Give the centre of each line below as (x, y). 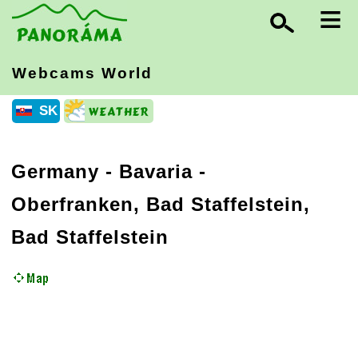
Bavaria (156, 172)
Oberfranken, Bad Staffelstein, (161, 205)
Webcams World (82, 73)
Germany (55, 172)
